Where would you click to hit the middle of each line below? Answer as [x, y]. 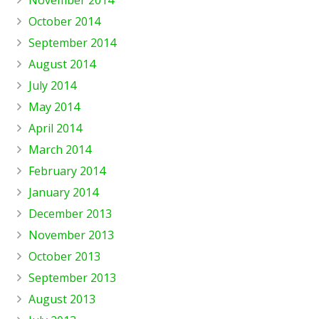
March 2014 [60, 149]
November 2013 [71, 235]
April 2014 [55, 128]
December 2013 [70, 213]
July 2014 [52, 85]
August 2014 [62, 64]
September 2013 [72, 277]
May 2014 [54, 106]
